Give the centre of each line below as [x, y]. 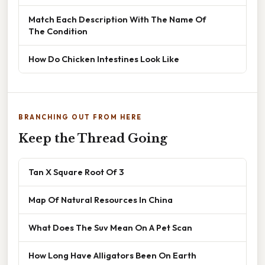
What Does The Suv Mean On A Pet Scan [110, 227]
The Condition [58, 31]
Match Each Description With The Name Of [117, 19]
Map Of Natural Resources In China [101, 199]
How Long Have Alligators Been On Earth [112, 255]
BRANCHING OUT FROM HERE [80, 117]
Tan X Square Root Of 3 [76, 172]
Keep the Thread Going [93, 138]
